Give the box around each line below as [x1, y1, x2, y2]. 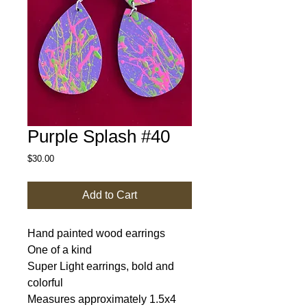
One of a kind [27, 244, 92, 256]
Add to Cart [82, 189, 137, 201]
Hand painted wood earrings [27, 228, 165, 239]
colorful [27, 277, 63, 288]
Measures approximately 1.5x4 [27, 293, 176, 305]
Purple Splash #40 [27, 126, 170, 147]
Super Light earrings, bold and [27, 260, 174, 272]
